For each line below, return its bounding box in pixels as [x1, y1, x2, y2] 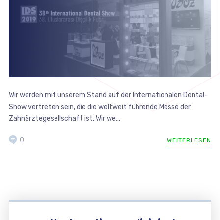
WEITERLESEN [167, 137, 212, 144]
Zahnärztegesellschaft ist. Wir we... [8, 114, 120, 123]
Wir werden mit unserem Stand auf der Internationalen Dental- [8, 90, 208, 99]
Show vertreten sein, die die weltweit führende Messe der [8, 102, 191, 111]
